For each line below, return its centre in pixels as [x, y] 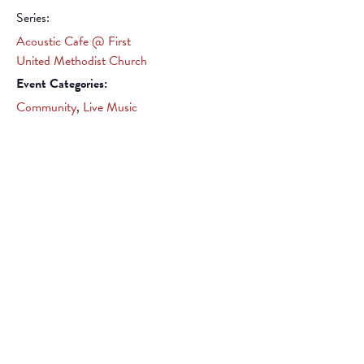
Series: [33, 18]
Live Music [110, 107]
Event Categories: [62, 84]
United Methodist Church [82, 61]
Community [46, 107]
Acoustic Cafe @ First [74, 41]
